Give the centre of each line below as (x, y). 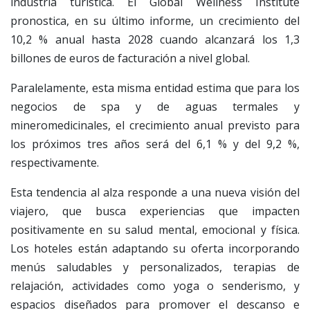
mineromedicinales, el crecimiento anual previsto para (155, 125)
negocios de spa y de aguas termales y (155, 106)
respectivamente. (55, 162)
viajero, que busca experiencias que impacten (155, 211)
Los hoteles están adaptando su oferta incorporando (155, 248)
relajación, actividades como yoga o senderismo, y (155, 285)
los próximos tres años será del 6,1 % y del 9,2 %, (155, 144)
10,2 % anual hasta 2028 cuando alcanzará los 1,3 (155, 39)
